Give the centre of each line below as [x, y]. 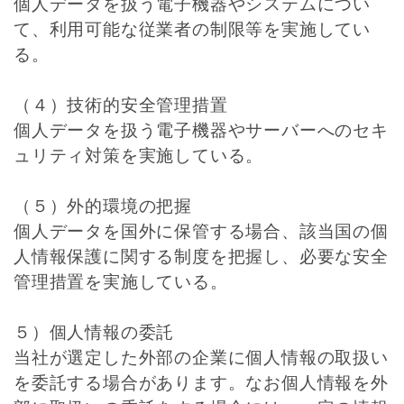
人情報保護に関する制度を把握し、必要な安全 [201, 257]
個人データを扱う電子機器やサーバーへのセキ [201, 130]
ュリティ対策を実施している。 [139, 156]
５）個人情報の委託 [94, 332]
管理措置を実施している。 [121, 282]
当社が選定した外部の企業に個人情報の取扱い [201, 358]
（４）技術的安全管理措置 [121, 105]
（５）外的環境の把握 [103, 206]
